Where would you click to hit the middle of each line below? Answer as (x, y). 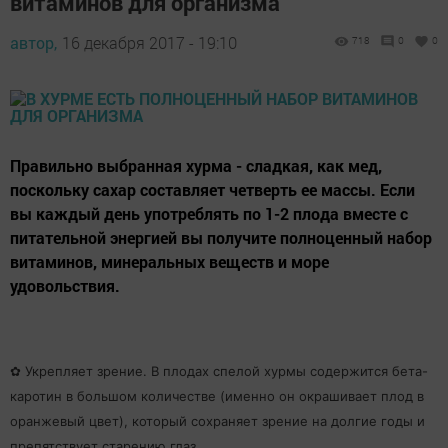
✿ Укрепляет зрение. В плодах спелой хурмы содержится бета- (219, 371)
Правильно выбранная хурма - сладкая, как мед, (196, 165)
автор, (33, 42)
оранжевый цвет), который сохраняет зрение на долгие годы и (217, 421)
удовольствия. (65, 285)
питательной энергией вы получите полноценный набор (221, 237)
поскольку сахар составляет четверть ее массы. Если (212, 189)
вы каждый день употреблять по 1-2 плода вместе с (209, 213)
